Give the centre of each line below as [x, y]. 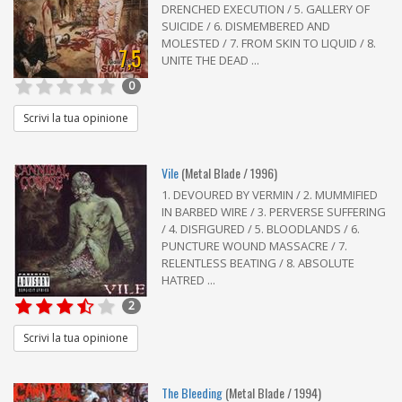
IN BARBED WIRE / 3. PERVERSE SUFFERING [274, 211]
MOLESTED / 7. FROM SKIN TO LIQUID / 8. [269, 43]
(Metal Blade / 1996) [229, 172]
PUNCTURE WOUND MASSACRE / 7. [254, 245]
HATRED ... [188, 280]
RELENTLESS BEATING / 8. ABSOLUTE [258, 262]
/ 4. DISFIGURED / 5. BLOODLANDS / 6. [261, 228]
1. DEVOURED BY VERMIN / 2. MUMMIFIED [270, 194]
